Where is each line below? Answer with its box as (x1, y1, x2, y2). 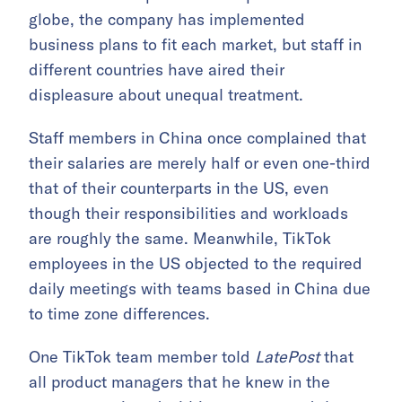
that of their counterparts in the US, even (29, 177, 328, 198)
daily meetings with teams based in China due (29, 277, 371, 299)
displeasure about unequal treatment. (29, 83, 303, 105)
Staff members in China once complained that (29, 127, 366, 148)
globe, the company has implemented (29, 8, 305, 30)
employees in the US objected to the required (29, 252, 363, 274)
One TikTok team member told (29, 345, 255, 367)
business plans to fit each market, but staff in (29, 33, 362, 55)
